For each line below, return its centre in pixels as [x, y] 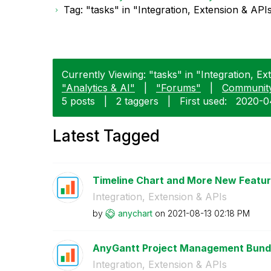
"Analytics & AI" [98, 87]
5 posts [78, 101]
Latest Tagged [106, 135]
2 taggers [137, 101]
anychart [135, 213]
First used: [203, 101]
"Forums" [178, 87]
